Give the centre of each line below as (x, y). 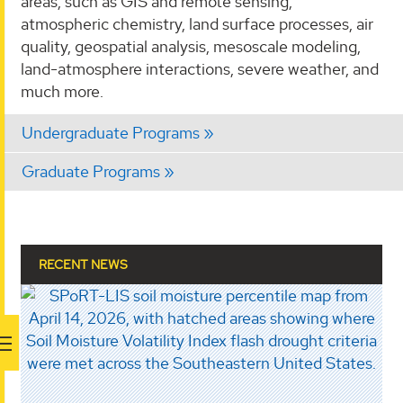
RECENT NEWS (83, 264)
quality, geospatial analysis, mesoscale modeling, (191, 47)
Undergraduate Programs (111, 132)
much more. (62, 92)
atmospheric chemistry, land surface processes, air (197, 24)
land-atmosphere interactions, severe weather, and (200, 69)
